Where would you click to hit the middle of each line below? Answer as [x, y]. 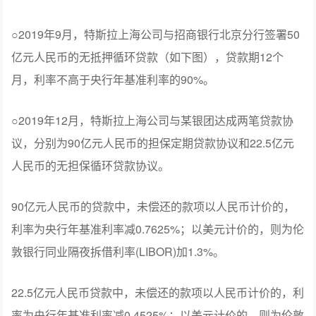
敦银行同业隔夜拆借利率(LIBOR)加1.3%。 [118, 251]
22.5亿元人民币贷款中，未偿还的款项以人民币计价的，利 [158, 292]
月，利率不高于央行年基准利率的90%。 [113, 79]
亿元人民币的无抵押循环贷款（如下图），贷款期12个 [148, 56]
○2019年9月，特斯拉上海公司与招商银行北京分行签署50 [156, 34]
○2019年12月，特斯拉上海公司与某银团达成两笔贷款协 [153, 120]
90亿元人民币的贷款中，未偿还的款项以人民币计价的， [153, 206]
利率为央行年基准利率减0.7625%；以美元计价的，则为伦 [158, 229]
